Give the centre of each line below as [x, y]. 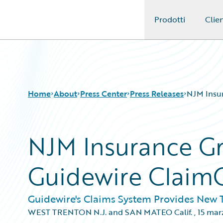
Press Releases [157, 94]
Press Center [104, 94]
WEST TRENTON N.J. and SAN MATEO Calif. [110, 212]
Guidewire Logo [48, 25]
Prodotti [169, 19]
